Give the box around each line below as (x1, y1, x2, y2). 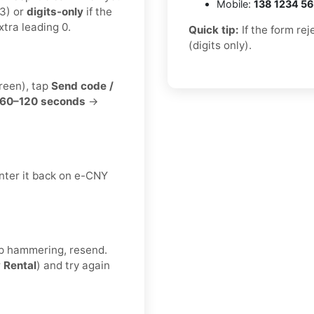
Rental (4, 259, 36, 273)
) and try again (36, 259, 110, 273)
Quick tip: (189, 23, 239, 37)
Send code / (51, 79, 114, 93)
